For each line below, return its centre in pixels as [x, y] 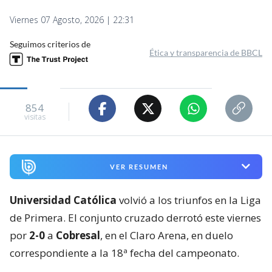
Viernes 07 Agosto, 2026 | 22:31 [72, 20]
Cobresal [78, 235]
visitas [35, 117]
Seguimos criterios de [50, 44]
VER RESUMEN [139, 166]
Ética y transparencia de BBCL [206, 53]
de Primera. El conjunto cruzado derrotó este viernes [135, 217]
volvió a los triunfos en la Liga [189, 200]
